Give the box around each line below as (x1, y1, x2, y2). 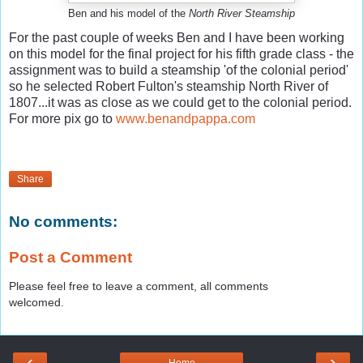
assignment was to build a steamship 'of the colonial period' (9, 62, 348, 77)
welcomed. (9, 296, 64, 310)
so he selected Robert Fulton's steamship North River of (9, 79, 328, 93)
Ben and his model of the (68, 7, 189, 19)
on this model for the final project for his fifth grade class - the (9, 46, 354, 61)
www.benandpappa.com (116, 111, 255, 126)
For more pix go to (9, 111, 116, 126)
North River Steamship (189, 7, 295, 19)
